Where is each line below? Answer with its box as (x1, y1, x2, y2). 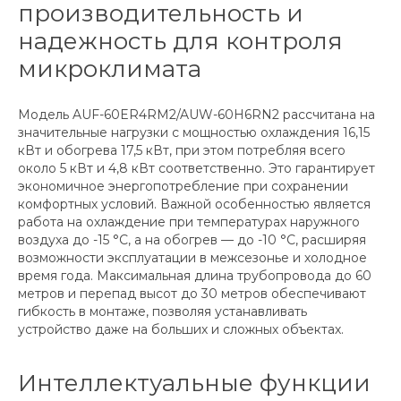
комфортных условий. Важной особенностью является (18, 196, 371, 213)
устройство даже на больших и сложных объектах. (18, 321, 344, 338)
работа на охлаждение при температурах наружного (18, 214, 360, 231)
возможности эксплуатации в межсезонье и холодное (18, 250, 367, 267)
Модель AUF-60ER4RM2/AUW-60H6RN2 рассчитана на (18, 107, 375, 124)
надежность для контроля (18, 27, 343, 56)
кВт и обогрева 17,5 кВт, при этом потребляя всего (18, 142, 346, 159)
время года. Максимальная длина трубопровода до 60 (18, 268, 371, 285)
